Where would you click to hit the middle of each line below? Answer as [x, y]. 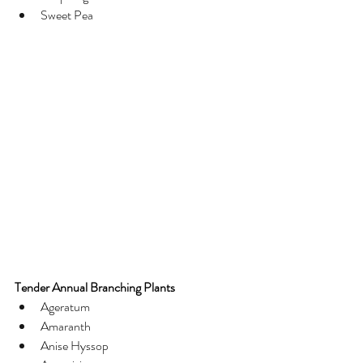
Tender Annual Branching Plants [95, 287]
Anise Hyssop [75, 345]
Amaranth [66, 326]
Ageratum [65, 306]
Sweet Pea [67, 15]
